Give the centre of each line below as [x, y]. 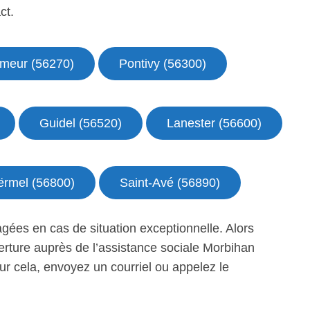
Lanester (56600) [214, 123]
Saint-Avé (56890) [170, 183]
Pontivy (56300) [162, 64]
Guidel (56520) [80, 123]
